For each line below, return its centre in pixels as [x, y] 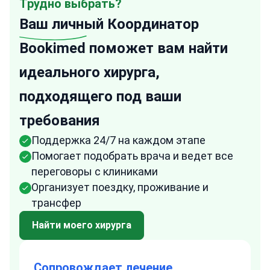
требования [60, 121]
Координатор [151, 24]
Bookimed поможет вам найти [124, 48]
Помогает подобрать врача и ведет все [132, 156]
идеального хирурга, [89, 72]
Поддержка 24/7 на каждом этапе [118, 140]
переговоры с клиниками [95, 171]
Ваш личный [61, 24]
